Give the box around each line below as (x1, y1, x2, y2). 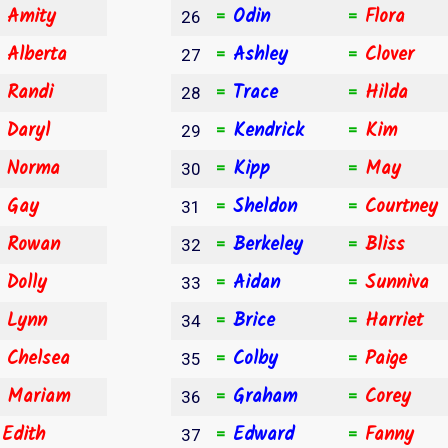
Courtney (365, 191, 438, 222)
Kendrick (233, 115, 304, 146)
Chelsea (7, 343, 70, 374)
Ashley (233, 39, 288, 70)
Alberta (7, 39, 67, 70)
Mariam (7, 381, 70, 412)
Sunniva (365, 267, 429, 298)
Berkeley (233, 229, 303, 260)
